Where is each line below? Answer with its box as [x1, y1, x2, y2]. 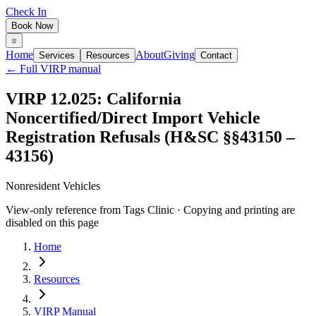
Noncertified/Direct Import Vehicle [6, 108, 260, 127]
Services [39, 50, 75, 61]
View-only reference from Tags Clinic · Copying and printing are [6, 203, 295, 216]
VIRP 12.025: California [6, 89, 181, 108]
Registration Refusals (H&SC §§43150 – [6, 127, 295, 146]
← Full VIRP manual [6, 63, 101, 75]
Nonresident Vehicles [6, 179, 100, 192]
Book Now [11, 20, 53, 31]
